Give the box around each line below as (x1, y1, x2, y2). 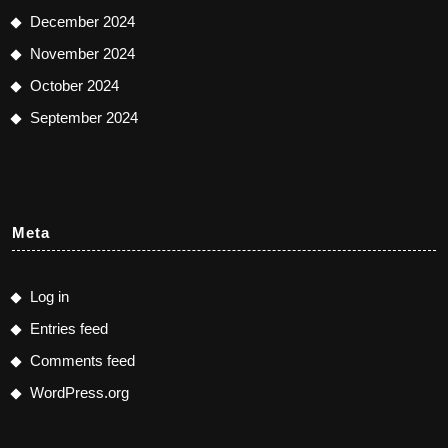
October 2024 (30, 76, 119, 94)
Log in (30, 287, 69, 305)
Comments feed (30, 351, 135, 369)
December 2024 (30, 12, 135, 30)
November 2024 (30, 44, 135, 62)
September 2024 (30, 108, 138, 126)
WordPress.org (30, 383, 129, 401)
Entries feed (30, 319, 108, 337)
